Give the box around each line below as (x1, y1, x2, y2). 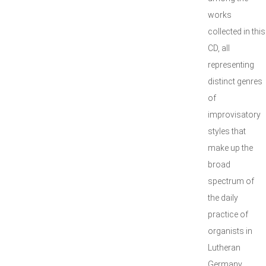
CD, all (208, 43, 230, 53)
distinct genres (208, 77, 262, 86)
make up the (208, 143, 253, 153)
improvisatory (208, 110, 261, 119)
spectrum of (208, 176, 254, 186)
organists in (208, 226, 252, 236)
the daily (208, 193, 238, 202)
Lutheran (208, 243, 240, 252)
